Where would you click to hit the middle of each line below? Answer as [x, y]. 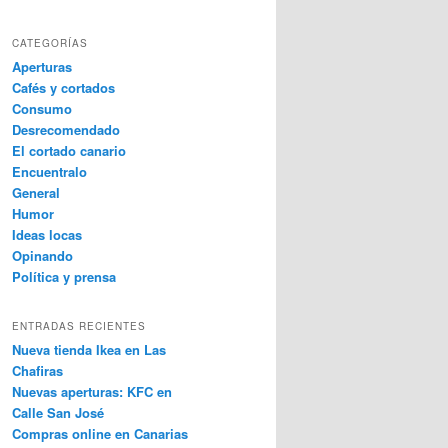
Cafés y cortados [63, 87]
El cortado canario [69, 150]
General [36, 192]
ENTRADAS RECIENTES [79, 326]
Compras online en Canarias [100, 434]
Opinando [42, 255]
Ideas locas [47, 234]
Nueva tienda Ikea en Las [89, 350]
